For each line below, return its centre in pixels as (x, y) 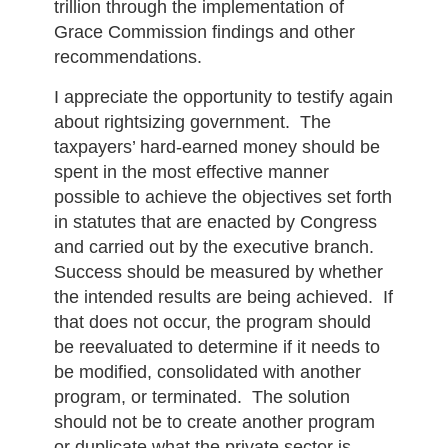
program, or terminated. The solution (201, 397)
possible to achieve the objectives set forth (222, 197)
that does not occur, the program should (212, 322)
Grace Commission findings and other (204, 32)
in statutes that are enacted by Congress (215, 222)
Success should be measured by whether (218, 272)
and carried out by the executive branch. (216, 247)
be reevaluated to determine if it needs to (216, 347)
